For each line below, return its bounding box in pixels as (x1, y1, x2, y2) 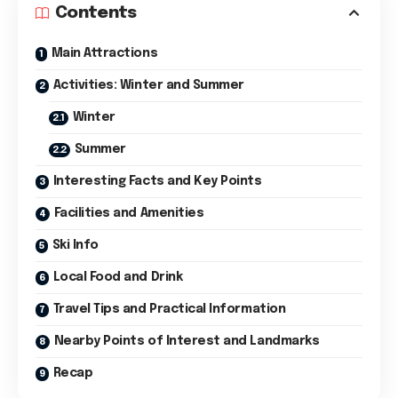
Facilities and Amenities (53, 207, 204, 219)
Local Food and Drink (52, 271, 183, 283)
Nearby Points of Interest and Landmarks (53, 335, 320, 347)
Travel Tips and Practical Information (52, 303, 286, 315)
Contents (55, 4, 137, 21)
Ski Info (52, 239, 99, 251)
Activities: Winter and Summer (52, 79, 244, 92)
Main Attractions (51, 47, 158, 60)
